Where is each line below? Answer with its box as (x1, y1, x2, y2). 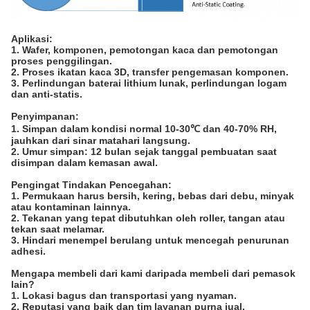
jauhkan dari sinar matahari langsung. (11, 134, 190, 146)
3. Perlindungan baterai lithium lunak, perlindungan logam (11, 77, 286, 89)
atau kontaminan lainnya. (11, 201, 131, 212)
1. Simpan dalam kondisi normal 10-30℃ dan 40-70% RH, (11, 122, 277, 134)
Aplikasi (11, 33, 49, 44)
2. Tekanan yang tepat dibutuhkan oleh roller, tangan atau (11, 212, 285, 224)
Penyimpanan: (11, 110, 79, 122)
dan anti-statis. (11, 88, 82, 100)
